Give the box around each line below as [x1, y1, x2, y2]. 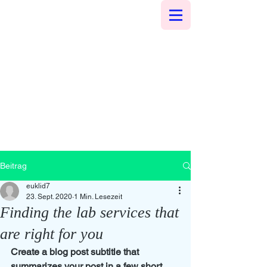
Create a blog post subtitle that [11, 246, 141, 257]
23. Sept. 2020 [26, 193, 72, 201]
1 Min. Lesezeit [74, 193, 122, 201]
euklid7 [26, 182, 50, 190]
